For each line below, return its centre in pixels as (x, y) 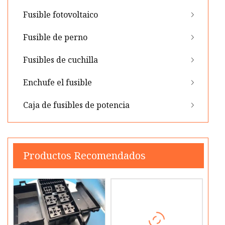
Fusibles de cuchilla (61, 60)
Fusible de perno (55, 37)
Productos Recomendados (84, 156)
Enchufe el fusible (58, 83)
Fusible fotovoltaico (61, 15)
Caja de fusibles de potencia (76, 105)
